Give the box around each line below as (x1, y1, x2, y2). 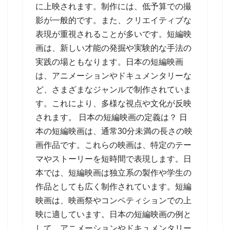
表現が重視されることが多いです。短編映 (35, 30, 191, 39)
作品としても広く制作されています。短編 (35, 182, 191, 191)
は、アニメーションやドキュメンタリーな (35, 71, 191, 80)
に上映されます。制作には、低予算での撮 (35, 2, 191, 11)
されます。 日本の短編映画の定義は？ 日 (35, 113, 187, 122)
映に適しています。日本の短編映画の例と (35, 210, 191, 219)
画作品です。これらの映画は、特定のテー (35, 141, 191, 149)
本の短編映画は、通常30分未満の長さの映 (35, 127, 193, 136)
